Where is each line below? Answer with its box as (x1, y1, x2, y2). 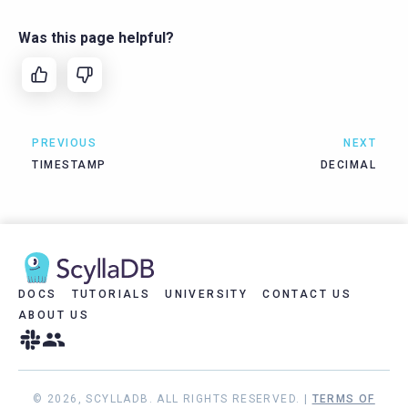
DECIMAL (320, 158, 376, 172)
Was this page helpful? (18, 29, 174, 47)
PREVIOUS (32, 137, 97, 150)
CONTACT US (262, 287, 352, 301)
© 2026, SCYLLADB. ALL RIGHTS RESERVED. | (33, 393, 312, 405)
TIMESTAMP (32, 158, 107, 172)
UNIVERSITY (165, 287, 249, 301)
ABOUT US (18, 308, 90, 321)
